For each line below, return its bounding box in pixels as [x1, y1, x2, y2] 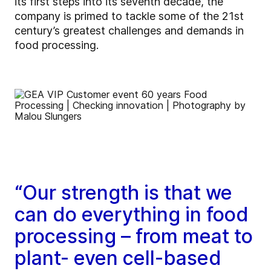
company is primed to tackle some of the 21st [15, 10, 244, 23]
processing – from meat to [15, 224, 253, 249]
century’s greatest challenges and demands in [15, 24, 244, 38]
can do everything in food [15, 203, 249, 227]
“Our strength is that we [15, 181, 232, 205]
